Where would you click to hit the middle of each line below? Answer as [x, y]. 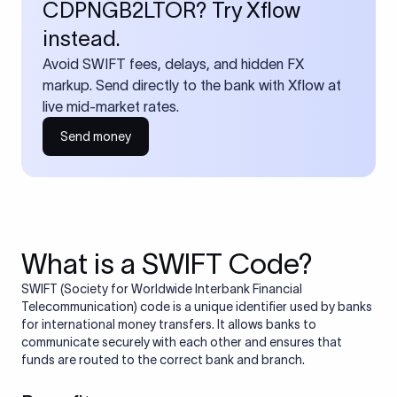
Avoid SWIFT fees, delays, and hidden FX [173, 64]
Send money [96, 136]
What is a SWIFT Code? [167, 264]
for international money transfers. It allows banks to [169, 324]
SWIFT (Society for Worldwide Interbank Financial [162, 289]
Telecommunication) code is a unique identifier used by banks [197, 307]
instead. [82, 39]
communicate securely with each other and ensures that [182, 342]
